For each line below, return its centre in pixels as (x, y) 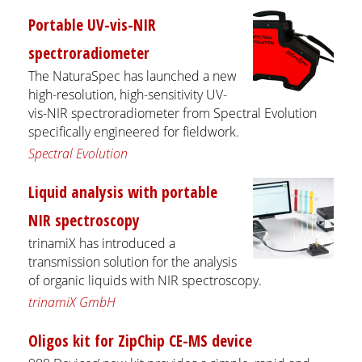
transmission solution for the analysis (133, 261)
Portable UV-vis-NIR (92, 24)
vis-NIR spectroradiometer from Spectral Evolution (173, 113)
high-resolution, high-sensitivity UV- (128, 94)
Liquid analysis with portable (123, 192)
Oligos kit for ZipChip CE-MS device (140, 340)
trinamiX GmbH (72, 302)
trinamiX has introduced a (102, 243)
